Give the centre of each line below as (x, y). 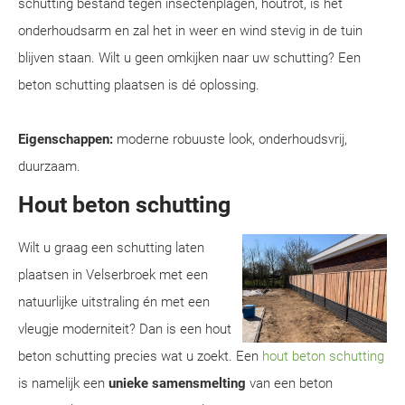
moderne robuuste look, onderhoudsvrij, (230, 139)
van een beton (289, 383)
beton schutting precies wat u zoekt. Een (140, 356)
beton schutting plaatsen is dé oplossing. (139, 85)
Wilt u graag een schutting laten (111, 248)
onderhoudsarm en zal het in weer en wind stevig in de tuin (190, 31)
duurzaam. (49, 166)
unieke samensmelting (177, 383)
